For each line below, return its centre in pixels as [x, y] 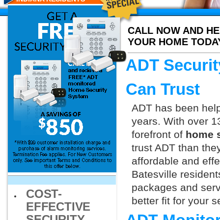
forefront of [159, 134]
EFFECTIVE [58, 206]
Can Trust [163, 89]
